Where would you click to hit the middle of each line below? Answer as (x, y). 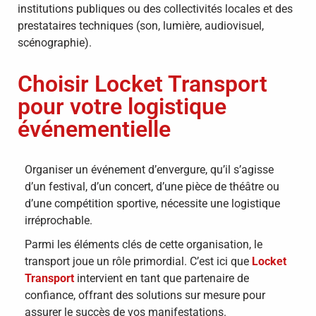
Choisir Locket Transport (142, 84)
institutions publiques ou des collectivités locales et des (155, 8)
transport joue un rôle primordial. (106, 261)
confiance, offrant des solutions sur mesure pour (145, 295)
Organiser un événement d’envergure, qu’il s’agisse (149, 169)
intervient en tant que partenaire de (162, 278)
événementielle (94, 129)
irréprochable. (59, 220)
